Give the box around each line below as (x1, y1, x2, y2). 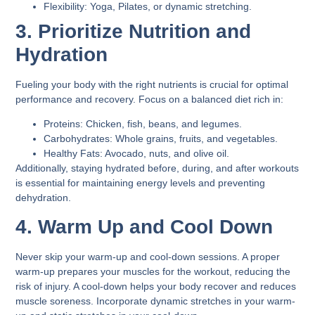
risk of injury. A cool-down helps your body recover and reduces (15, 281, 297, 292)
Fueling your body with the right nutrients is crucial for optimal (15, 78, 289, 90)
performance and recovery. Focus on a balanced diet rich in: (15, 93, 284, 105)
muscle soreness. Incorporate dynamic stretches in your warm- (15, 295, 296, 307)
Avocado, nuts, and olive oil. (103, 147, 230, 159)
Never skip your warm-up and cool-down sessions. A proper (15, 251, 281, 263)
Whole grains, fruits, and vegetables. (112, 132, 278, 144)
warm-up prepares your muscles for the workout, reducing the (15, 266, 291, 278)
